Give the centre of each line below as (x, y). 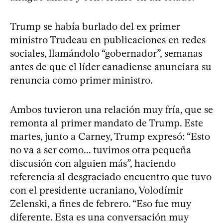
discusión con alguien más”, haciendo (93, 163)
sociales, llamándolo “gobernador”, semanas (106, 53)
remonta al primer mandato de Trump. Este (107, 123)
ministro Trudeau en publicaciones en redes (108, 40)
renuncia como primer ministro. (81, 80)
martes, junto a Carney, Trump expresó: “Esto (110, 136)
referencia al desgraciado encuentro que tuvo (111, 176)
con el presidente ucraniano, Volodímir (96, 190)
